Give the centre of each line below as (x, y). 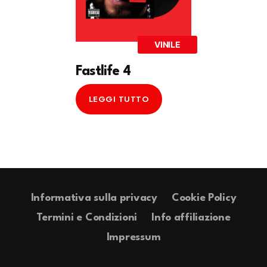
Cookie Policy (204, 198)
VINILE (167, 45)
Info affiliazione (191, 218)
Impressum (133, 238)
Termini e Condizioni (87, 218)
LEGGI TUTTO (119, 99)
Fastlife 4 (103, 72)
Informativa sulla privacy (94, 198)
